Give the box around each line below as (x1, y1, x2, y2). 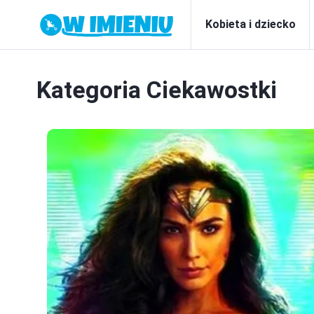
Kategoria (36, 76, 146, 104)
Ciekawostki (146, 76, 277, 104)
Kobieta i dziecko (205, 18, 296, 31)
